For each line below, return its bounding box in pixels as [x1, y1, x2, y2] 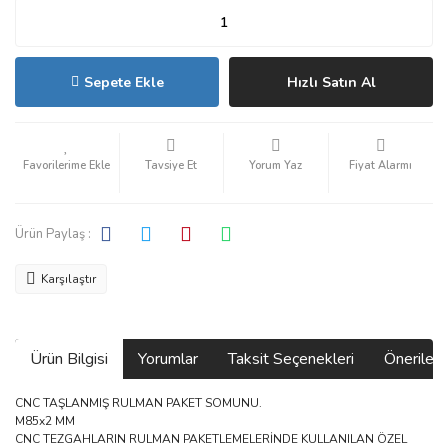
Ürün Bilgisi [30, 348, 108, 370]
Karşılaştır [41, 271, 96, 287]
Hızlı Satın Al [286, 72, 376, 92]
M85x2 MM [15, 413, 75, 429]
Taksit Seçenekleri [228, 348, 354, 370]
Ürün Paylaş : [15, 224, 91, 243]
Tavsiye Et [145, 158, 198, 173]
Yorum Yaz [249, 158, 303, 173]
